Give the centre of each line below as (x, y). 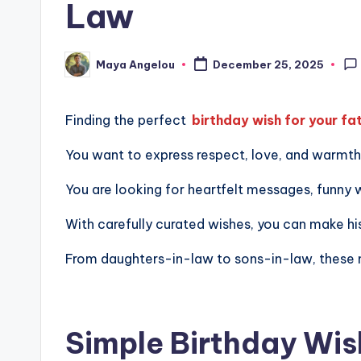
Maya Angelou (135, 64)
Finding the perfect (127, 120)
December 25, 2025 (268, 65)
